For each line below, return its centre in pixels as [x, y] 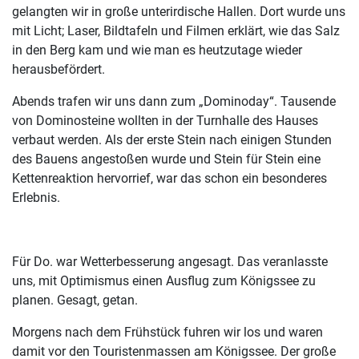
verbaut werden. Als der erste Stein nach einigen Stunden [172, 140]
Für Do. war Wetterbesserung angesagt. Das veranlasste [170, 262]
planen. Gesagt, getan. [75, 301]
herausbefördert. [58, 70]
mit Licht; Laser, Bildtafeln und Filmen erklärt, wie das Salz [176, 31]
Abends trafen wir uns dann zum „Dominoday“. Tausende [174, 102]
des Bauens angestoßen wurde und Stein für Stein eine [166, 159]
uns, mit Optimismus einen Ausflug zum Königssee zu [164, 281]
